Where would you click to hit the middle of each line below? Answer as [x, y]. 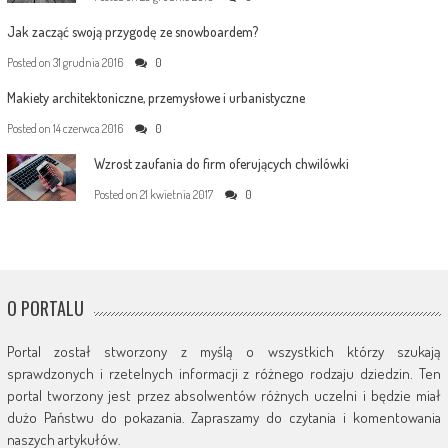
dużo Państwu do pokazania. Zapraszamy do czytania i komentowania [224, 418]
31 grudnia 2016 [87, 63]
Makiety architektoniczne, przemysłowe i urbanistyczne [155, 98]
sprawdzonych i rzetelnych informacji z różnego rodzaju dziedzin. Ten [224, 374]
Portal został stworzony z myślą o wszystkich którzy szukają [224, 352]
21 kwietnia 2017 [176, 195]
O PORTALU [45, 308]
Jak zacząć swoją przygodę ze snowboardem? [132, 32]
